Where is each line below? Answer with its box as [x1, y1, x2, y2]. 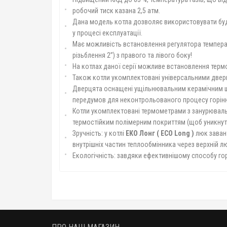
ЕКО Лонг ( [126, 129, 159, 137]
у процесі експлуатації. [72, 29, 142, 37]
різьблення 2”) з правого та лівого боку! [72, 51, 192, 59]
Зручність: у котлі [72, 129, 126, 137]
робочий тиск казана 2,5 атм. [72, 7, 160, 15]
